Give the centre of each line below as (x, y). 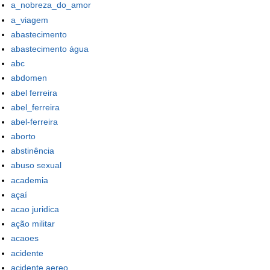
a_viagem (30, 20)
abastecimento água (50, 49)
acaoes (25, 238)
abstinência (33, 151)
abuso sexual (36, 165)
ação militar (33, 224)
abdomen (29, 78)
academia (30, 180)
